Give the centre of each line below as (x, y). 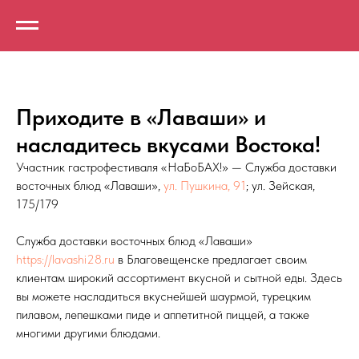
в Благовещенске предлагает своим (211, 259)
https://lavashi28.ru (65, 259)
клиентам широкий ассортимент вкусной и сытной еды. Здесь (179, 278)
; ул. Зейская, (280, 186)
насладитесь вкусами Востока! (168, 144)
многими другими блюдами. (88, 333)
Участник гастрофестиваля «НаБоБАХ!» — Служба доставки (176, 167)
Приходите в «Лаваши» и (141, 117)
